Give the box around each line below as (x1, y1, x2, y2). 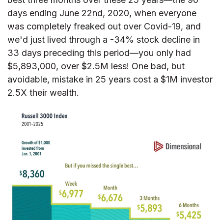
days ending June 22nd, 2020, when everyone (7, 8, 196, 19)
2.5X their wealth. (7, 87, 79, 98)
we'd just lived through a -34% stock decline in (7, 34, 200, 45)
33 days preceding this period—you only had (7, 48, 191, 58)
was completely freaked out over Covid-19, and (7, 21, 201, 32)
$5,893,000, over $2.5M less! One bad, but (7, 61, 185, 72)
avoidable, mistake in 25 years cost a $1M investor (7, 74, 213, 85)
